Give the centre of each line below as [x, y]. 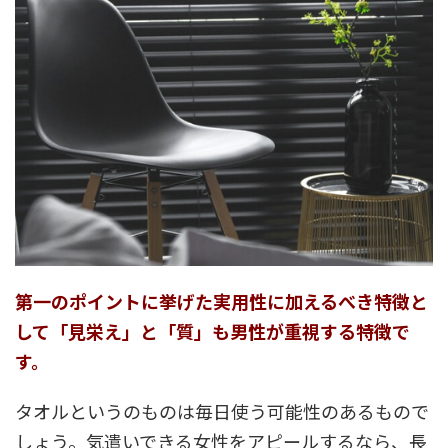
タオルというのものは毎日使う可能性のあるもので [222, 410]
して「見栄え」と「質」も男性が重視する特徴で [212, 330]
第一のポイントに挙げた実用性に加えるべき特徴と [221, 300]
